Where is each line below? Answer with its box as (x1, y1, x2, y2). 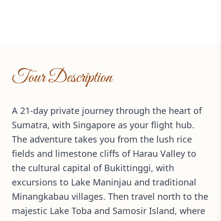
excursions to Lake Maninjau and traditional (12, 176, 196, 188)
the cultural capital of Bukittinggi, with (12, 161, 174, 174)
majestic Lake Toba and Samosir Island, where (12, 204, 205, 217)
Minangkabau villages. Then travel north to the (12, 190, 208, 202)
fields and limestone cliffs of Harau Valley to (12, 147, 196, 159)
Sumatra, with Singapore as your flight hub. (12, 118, 194, 131)
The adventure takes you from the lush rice (12, 133, 192, 145)
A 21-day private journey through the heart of (12, 104, 202, 116)
